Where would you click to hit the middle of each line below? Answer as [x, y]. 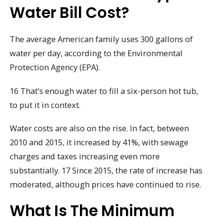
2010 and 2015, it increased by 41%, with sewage [99, 142]
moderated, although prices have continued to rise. [105, 185]
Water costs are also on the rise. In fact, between [99, 128]
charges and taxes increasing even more [85, 156]
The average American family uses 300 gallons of [101, 39]
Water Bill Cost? [70, 13]
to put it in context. [45, 105]
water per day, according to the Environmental [96, 53]
